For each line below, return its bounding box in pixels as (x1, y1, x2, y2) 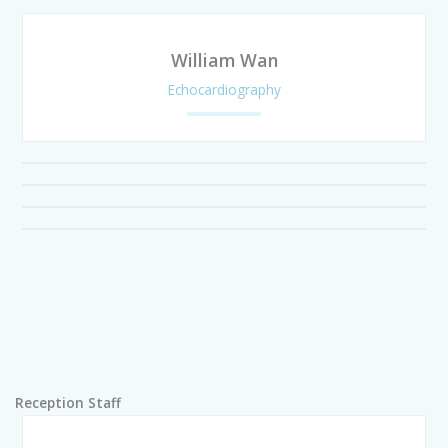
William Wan (170, 48, 278, 73)
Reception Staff (15, 393, 121, 413)
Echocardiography (167, 80, 281, 100)
